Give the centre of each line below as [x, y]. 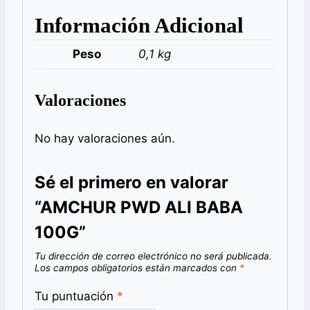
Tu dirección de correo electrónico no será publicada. [153, 256]
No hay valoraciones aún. [105, 139]
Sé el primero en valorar [131, 183]
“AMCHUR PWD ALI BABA [139, 208]
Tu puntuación [76, 296]
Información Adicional [139, 25]
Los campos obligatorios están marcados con [137, 268]
